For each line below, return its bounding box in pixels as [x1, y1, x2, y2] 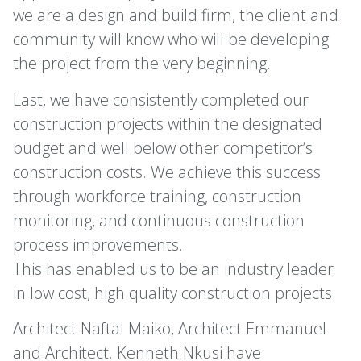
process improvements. [13, 233, 183, 255]
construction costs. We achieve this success [13, 160, 321, 183]
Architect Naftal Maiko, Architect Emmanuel [13, 317, 326, 339]
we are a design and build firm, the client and [13, 4, 338, 27]
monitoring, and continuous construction [13, 209, 305, 231]
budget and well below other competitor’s [13, 136, 313, 159]
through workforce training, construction [13, 185, 301, 207]
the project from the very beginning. [13, 52, 271, 75]
